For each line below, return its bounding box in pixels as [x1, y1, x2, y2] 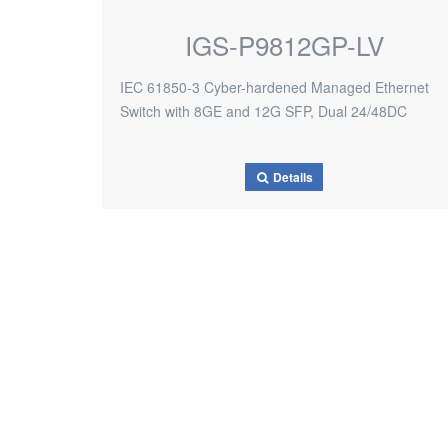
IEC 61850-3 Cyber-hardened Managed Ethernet [120, 77, 429, 97]
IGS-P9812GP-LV [184, 26, 384, 63]
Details [270, 168, 314, 187]
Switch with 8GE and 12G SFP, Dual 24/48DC [120, 101, 407, 121]
